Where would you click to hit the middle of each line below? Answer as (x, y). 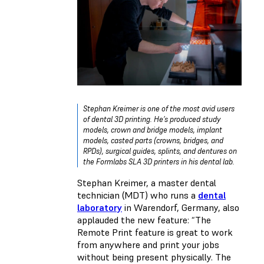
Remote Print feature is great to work (155, 232)
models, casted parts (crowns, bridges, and (153, 140)
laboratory (100, 207)
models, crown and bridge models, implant (153, 130)
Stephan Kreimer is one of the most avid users (159, 108)
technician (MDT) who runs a (138, 195)
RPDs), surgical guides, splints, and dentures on (160, 151)
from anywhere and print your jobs (148, 244)
